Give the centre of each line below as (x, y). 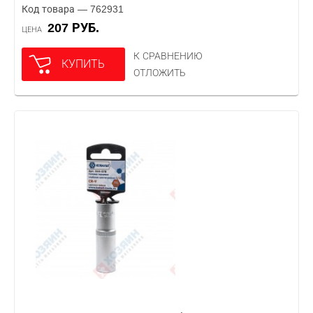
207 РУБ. (77, 28)
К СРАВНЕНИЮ (168, 56)
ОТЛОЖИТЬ (160, 73)
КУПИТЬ (83, 64)
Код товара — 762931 (73, 9)
